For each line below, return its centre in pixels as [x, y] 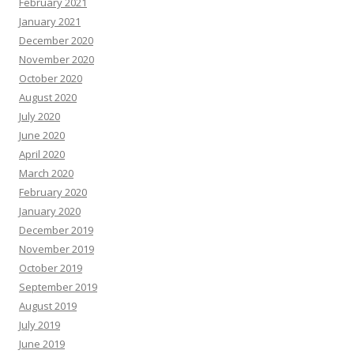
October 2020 [51, 78]
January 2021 [50, 21]
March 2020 [46, 173]
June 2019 [42, 344]
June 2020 [42, 135]
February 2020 [53, 192]
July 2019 [40, 325]
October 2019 [51, 268]
